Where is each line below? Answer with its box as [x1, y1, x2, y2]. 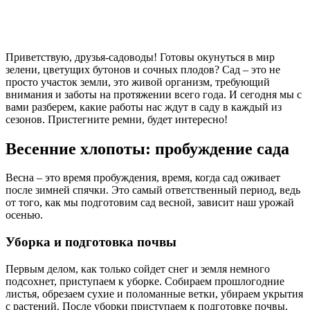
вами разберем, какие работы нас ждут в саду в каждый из [6, 100, 282, 113]
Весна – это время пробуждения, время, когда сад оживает [6, 172, 280, 184]
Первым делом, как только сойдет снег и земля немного [6, 262, 270, 275]
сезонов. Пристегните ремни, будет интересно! [6, 113, 228, 125]
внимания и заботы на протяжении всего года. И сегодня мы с [6, 88, 302, 100]
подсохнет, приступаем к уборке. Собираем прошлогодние [6, 275, 284, 287]
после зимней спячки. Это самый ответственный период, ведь [6, 184, 300, 197]
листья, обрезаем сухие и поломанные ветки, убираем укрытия [6, 287, 303, 300]
